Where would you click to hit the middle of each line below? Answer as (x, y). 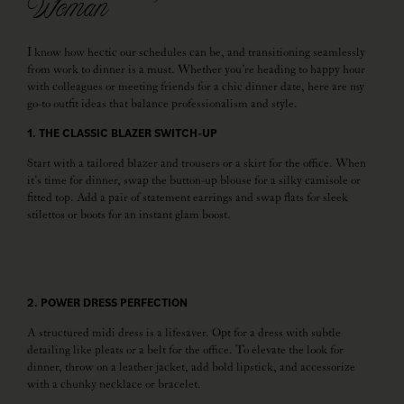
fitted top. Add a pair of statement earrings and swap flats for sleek (188, 198)
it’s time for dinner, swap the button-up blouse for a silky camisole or (194, 181)
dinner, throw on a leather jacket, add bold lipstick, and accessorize (191, 367)
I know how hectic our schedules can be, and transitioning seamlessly (196, 53)
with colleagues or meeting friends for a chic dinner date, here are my (196, 87)
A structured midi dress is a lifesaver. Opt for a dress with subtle (184, 333)
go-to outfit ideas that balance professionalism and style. (162, 104)
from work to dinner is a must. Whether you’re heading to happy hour (196, 70)
